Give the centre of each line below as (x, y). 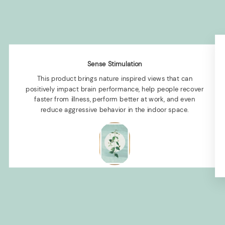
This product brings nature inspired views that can (115, 78)
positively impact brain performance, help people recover (115, 89)
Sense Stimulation (115, 64)
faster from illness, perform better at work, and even (115, 99)
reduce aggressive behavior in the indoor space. (115, 109)
